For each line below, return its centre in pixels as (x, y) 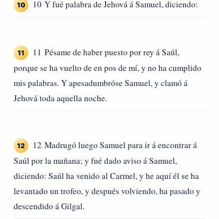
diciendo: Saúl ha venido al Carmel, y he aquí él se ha (106, 176)
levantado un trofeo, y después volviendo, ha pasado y (107, 191)
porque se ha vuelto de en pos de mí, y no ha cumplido (108, 67)
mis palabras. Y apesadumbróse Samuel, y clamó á (101, 83)
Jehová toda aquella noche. (60, 98)
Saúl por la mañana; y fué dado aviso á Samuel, (95, 161)
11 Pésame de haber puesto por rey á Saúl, (106, 52)
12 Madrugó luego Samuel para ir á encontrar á (115, 145)
